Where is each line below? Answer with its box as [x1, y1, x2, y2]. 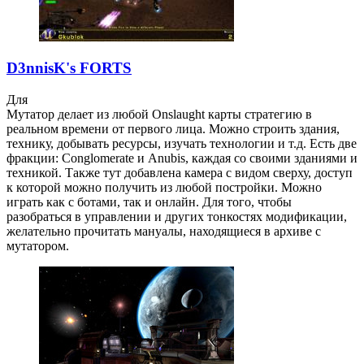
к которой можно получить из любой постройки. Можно [6, 180, 322, 194]
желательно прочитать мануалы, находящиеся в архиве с [6, 223, 321, 238]
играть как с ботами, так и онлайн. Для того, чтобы [6, 194, 292, 209]
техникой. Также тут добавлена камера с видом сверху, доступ [6, 165, 353, 180]
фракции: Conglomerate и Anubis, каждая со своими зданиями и [6, 150, 357, 165]
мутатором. [6, 238, 69, 253]
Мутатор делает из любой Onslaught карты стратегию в [6, 106, 312, 121]
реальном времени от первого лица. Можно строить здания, [6, 121, 340, 136]
